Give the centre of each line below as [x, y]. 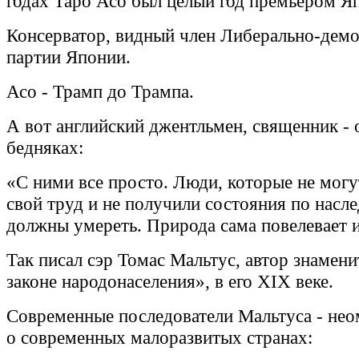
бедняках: [45, 148]
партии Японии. [69, 57]
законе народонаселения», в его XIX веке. [170, 282]
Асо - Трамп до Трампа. [100, 92]
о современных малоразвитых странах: [159, 338]
